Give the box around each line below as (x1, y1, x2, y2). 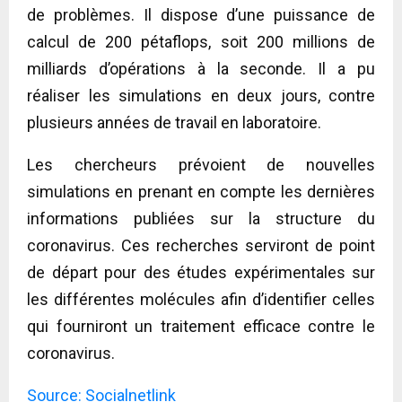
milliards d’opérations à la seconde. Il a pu (27, 58, 375, 78)
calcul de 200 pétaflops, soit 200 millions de (27, 31, 375, 51)
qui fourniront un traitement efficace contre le (27, 316, 375, 336)
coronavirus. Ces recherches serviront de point (27, 235, 375, 255)
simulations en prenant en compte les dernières (27, 181, 375, 201)
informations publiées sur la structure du (27, 208, 375, 228)
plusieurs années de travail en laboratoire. (27, 112, 321, 132)
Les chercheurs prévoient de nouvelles (27, 154, 375, 174)
